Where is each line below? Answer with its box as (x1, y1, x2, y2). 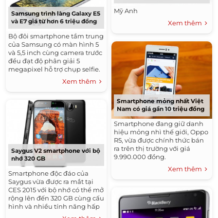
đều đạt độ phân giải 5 (8, 56, 80, 65)
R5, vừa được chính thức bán (114, 136, 204, 145)
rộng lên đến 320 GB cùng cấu (8, 194, 104, 202)
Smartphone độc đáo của (8, 169, 89, 177)
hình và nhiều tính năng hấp (8, 202, 100, 210)
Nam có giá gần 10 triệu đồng (117, 105, 204, 113)
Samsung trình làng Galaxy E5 (11, 9, 100, 17)
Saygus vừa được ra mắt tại (8, 177, 93, 185)
